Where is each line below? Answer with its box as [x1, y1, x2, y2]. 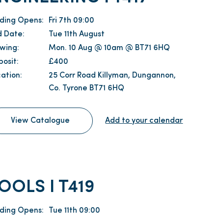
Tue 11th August [49, 30, 105, 39]
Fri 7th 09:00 [49, 17, 95, 25]
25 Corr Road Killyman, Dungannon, [49, 72, 176, 80]
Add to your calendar [105, 117, 183, 125]
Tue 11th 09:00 [49, 206, 101, 215]
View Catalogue [11, 117, 70, 125]
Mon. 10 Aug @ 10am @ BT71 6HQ [49, 44, 170, 53]
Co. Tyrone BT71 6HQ [49, 84, 125, 93]
